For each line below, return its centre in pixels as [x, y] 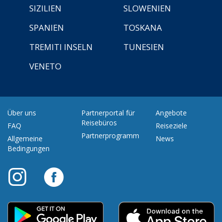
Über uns [22, 112]
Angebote [171, 112]
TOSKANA [143, 27]
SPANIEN [47, 27]
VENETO [45, 66]
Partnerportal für [108, 112]
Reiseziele [171, 125]
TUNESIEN [144, 47]
